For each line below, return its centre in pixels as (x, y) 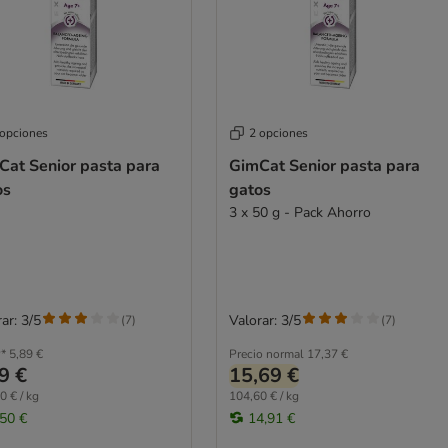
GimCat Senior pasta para (324, 165)
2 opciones (278, 132)
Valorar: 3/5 (264, 320)
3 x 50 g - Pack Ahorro (299, 212)
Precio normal (266, 353)
